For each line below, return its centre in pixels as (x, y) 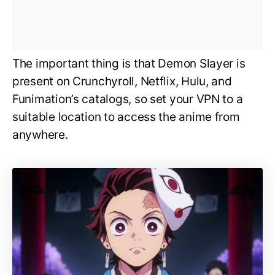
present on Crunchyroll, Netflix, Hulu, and (122, 82)
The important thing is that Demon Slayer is (129, 64)
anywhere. (40, 135)
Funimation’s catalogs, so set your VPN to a (128, 99)
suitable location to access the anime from (126, 117)
